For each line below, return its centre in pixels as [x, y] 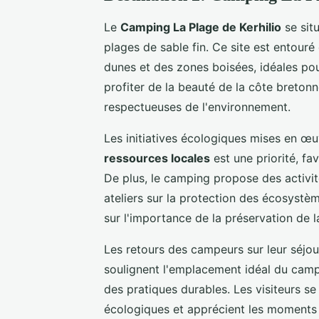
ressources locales [157, 158]
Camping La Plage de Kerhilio [201, 27]
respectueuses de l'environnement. [197, 106]
